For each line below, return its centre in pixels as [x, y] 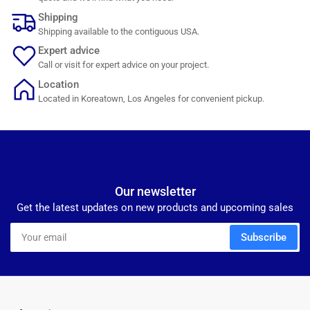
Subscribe [264, 237]
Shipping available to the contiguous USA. [119, 31]
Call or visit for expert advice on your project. [124, 65]
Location [58, 84]
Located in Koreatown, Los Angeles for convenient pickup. [151, 98]
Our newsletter [155, 191]
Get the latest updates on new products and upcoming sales [155, 207]
